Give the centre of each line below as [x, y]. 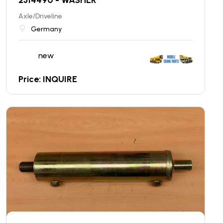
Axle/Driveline [40, 16]
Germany [46, 29]
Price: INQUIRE [48, 79]
